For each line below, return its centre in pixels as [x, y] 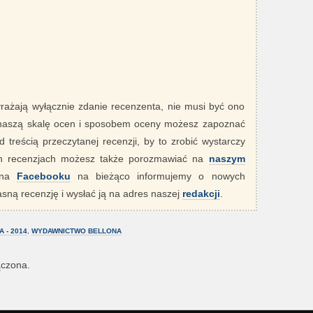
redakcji [201, 193]
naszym [227, 158]
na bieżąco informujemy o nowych [158, 176]
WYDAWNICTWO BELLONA [76, 231]
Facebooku [44, 176]
